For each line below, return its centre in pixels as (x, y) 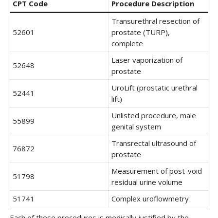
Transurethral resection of (155, 21)
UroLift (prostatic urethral (154, 88)
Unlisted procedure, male (154, 115)
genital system (136, 127)
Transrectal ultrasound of (154, 143)
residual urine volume (147, 182)
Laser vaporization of (147, 60)
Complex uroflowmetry (150, 199)
